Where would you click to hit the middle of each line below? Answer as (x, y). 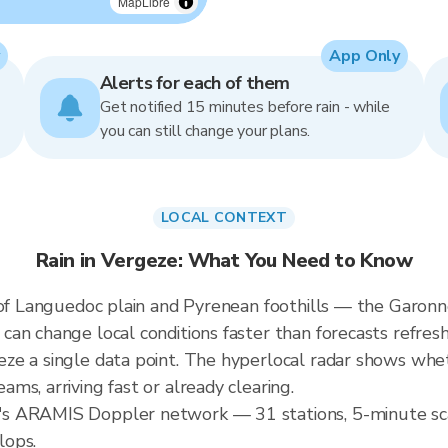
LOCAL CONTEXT (224, 217)
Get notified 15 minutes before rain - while (245, 107)
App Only (364, 56)
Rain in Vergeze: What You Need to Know (224, 260)
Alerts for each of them (195, 83)
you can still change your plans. (205, 131)
